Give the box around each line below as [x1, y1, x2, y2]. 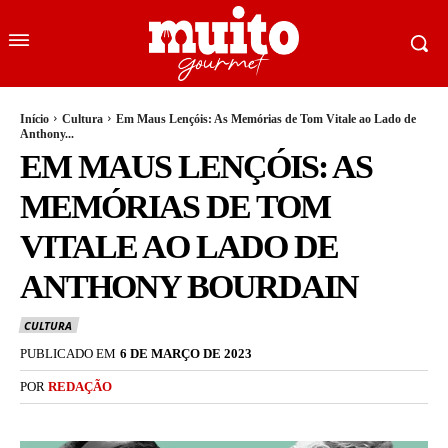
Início [20, 111, 49, 126]
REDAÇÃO [48, 378, 112, 394]
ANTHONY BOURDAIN [20, 267, 358, 305]
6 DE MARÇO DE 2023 [120, 345, 252, 361]
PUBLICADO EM [20, 345, 116, 361]
